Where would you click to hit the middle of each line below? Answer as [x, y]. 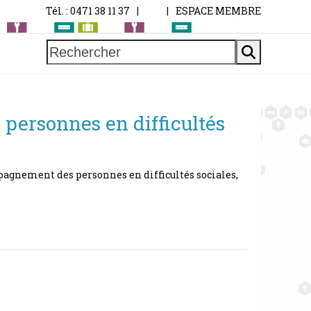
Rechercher [86, 49]
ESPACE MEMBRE [218, 11]
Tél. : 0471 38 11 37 [88, 11]
